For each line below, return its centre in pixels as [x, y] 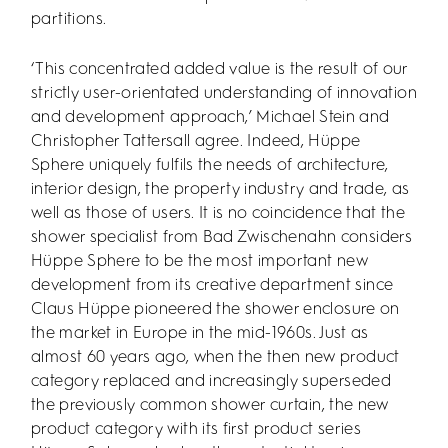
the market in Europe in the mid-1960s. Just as [200, 334]
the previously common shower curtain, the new [210, 406]
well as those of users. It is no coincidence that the [218, 214]
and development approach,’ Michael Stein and [210, 118]
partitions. [69, 19]
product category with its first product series [196, 430]
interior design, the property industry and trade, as [220, 190]
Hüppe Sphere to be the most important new [199, 262]
